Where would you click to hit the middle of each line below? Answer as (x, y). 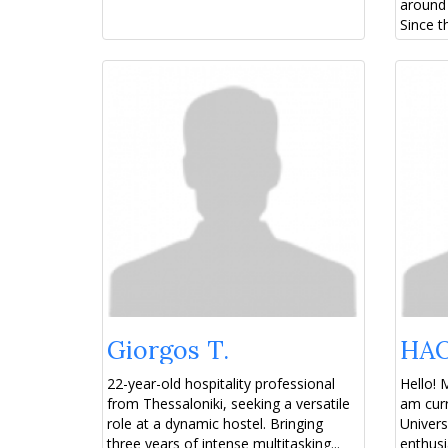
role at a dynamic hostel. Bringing (215, 424)
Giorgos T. (168, 350)
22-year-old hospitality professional (221, 384)
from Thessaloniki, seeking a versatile (228, 404)
